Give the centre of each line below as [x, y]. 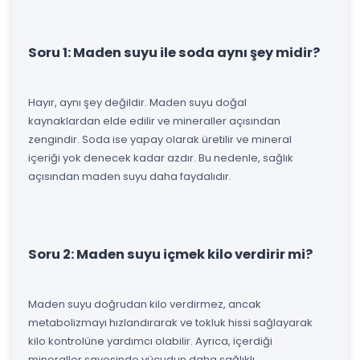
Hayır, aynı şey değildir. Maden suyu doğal [137, 102]
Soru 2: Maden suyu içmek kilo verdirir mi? [170, 254]
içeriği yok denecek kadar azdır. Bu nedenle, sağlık [161, 157]
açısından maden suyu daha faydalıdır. [130, 176]
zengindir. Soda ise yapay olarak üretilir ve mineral [160, 139]
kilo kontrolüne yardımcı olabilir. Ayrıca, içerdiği [150, 341]
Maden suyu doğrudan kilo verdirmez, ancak [145, 304]
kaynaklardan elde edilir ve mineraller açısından [154, 121]
